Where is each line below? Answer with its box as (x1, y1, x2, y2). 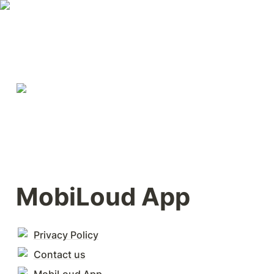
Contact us (33, 248, 86, 261)
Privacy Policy (33, 229, 98, 241)
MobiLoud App (16, 182, 190, 212)
